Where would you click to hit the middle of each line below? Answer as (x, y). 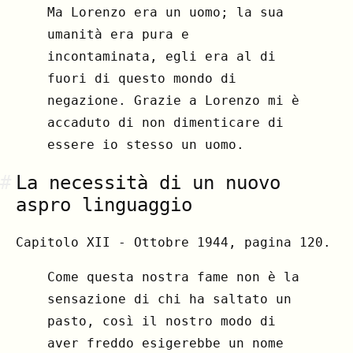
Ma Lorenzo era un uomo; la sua (165, 12)
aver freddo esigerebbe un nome (165, 343)
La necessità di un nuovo (148, 182)
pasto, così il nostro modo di (162, 321)
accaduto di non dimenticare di (165, 122)
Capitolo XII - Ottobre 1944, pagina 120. (173, 242)
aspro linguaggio (104, 204)
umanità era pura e (118, 34)
